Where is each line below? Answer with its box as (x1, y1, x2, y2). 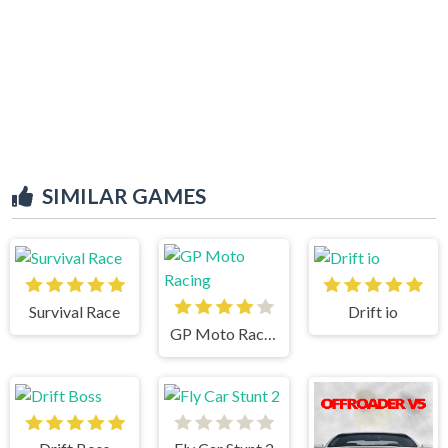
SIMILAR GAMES (42, 183, 206, 209)
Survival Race (29, 301, 121, 321)
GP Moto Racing (264, 323, 277, 343)
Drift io (348, 301, 399, 321)
